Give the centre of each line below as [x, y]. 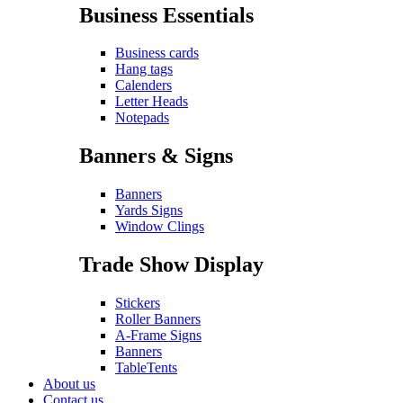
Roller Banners [158, 319]
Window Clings [160, 227]
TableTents [146, 368]
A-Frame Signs [158, 336]
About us [69, 384]
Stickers [138, 303]
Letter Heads [152, 102]
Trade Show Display [171, 265]
